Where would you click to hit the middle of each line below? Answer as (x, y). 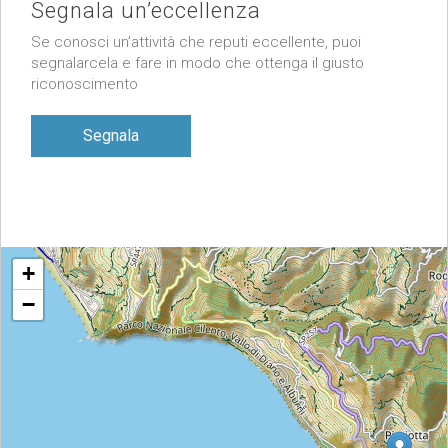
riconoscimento (84, 84)
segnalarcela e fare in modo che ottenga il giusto (197, 63)
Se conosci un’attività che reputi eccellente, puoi (196, 42)
